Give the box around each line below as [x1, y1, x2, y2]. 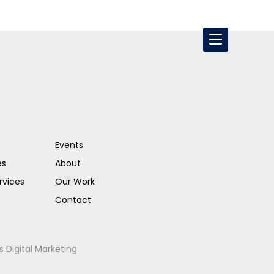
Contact [55, 194, 92, 206]
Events [55, 139, 84, 151]
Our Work [55, 176, 95, 188]
